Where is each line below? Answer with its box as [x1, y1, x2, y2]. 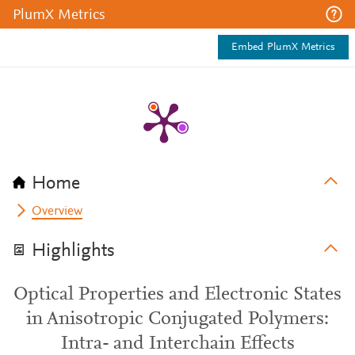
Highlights [32, 242, 115, 261]
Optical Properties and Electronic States [13, 285, 342, 304]
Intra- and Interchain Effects [60, 334, 295, 353]
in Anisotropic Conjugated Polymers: [26, 310, 329, 329]
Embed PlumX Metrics [231, 42, 335, 53]
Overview [32, 205, 83, 218]
